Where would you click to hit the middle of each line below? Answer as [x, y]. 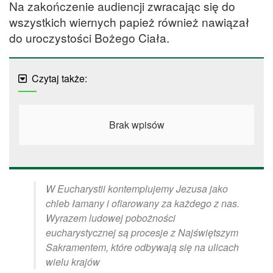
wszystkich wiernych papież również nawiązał [129, 21]
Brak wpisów [136, 125]
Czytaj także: [59, 79]
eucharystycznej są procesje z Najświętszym [142, 233]
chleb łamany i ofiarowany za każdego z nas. [143, 204]
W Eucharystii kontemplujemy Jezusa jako [137, 189]
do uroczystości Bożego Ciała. [89, 37]
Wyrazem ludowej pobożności [111, 218]
